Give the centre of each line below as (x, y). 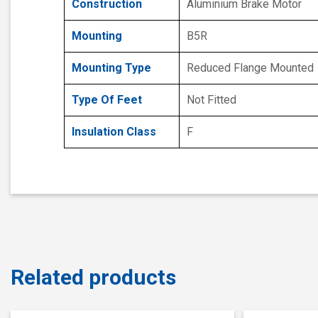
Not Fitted (212, 99)
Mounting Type (111, 67)
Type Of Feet (107, 99)
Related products (93, 277)
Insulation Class (114, 131)
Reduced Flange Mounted (250, 67)
